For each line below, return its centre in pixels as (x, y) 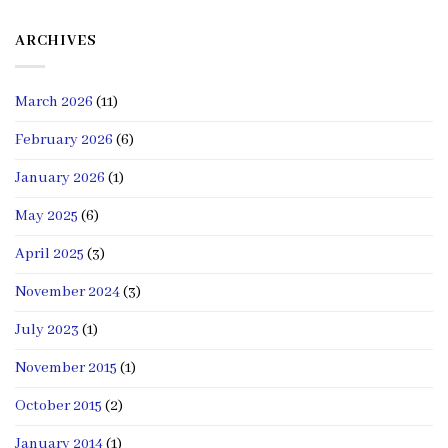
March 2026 (54, 101)
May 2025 (46, 215)
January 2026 (60, 177)
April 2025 (49, 253)
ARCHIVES (56, 41)
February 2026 (64, 139)
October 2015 (58, 405)
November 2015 (66, 367)
